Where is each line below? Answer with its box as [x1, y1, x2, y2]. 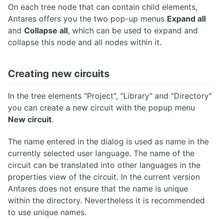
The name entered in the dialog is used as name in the [8, 136, 209, 146]
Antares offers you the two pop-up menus [8, 14, 167, 24]
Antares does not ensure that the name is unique [8, 183, 188, 193]
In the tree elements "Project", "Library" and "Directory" [8, 91, 212, 101]
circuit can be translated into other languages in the [8, 160, 200, 170]
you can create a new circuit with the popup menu [8, 103, 195, 113]
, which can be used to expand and [68, 26, 198, 36]
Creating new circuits [8, 68, 110, 80]
